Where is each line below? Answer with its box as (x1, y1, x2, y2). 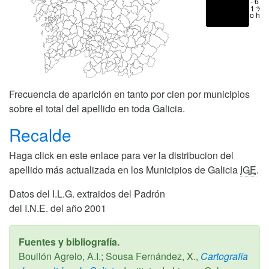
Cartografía (198, 249, 248, 263)
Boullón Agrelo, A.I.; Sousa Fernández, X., (19, 249, 198, 263)
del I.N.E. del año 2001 (9, 201, 106, 215)
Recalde (9, 122, 76, 147)
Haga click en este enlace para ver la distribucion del (9, 148, 234, 162)
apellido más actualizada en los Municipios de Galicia (9, 162, 240, 177)
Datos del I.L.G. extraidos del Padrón (9, 186, 165, 201)
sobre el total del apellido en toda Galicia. (9, 101, 185, 115)
